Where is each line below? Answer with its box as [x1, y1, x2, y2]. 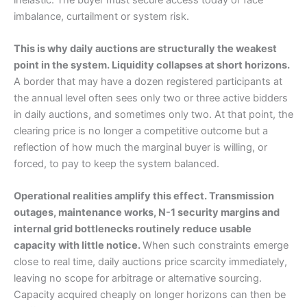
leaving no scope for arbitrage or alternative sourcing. [14, 272, 262, 285]
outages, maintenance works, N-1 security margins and [14, 206, 280, 219]
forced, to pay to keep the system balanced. [14, 158, 219, 171]
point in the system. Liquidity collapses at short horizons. [14, 59, 290, 72]
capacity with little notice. [14, 239, 143, 252]
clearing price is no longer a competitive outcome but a [14, 125, 268, 138]
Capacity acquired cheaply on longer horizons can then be [14, 288, 286, 302]
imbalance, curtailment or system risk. [14, 10, 189, 23]
